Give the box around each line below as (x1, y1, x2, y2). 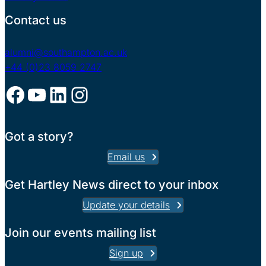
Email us (107, 151, 145, 163)
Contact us (5, 13, 66, 27)
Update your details (83, 199, 170, 211)
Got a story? (5, 129, 74, 144)
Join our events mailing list (5, 226, 156, 240)
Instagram (68, 81, 87, 107)
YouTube (26, 81, 38, 107)
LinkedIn (47, 81, 59, 107)
